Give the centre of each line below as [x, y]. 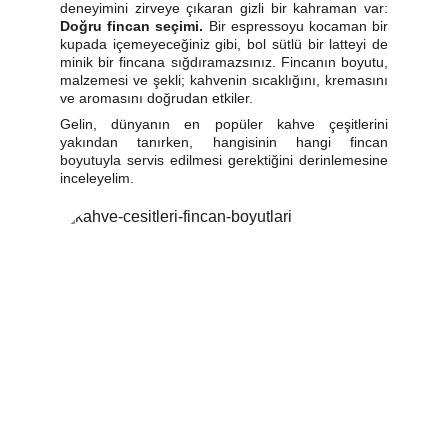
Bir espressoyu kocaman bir [296, 26]
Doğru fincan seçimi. [132, 26]
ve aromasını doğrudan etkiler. [156, 98]
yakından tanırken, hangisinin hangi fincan [224, 142]
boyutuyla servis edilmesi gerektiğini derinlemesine [224, 160]
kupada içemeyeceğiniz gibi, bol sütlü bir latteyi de [224, 44]
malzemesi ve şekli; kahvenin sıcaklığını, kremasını [224, 80]
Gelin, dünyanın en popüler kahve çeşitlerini [224, 124]
